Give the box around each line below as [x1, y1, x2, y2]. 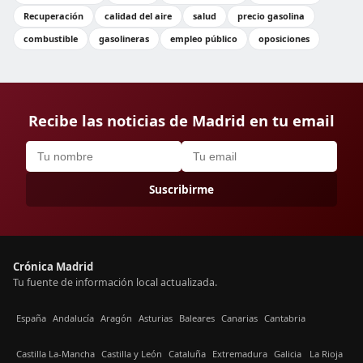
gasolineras [99, 32, 149, 45]
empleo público [170, 32, 237, 45]
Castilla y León [101, 347, 162, 360]
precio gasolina [237, 10, 305, 22]
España [16, 311, 46, 324]
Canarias [221, 311, 258, 324]
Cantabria [264, 311, 305, 324]
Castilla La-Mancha [16, 347, 95, 360]
